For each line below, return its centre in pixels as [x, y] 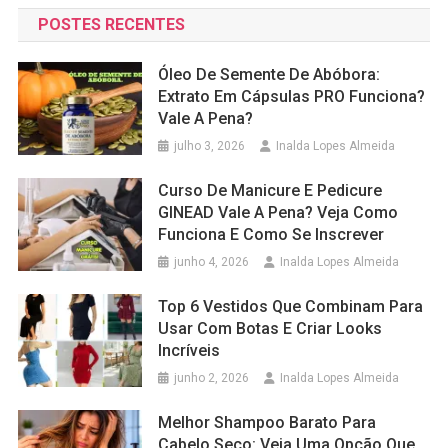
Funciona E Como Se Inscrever [271, 235]
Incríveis [189, 351]
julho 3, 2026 [210, 146]
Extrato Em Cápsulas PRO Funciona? [292, 97]
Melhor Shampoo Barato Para [267, 423]
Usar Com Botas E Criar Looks [270, 329]
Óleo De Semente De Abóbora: [269, 75]
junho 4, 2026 [212, 262]
